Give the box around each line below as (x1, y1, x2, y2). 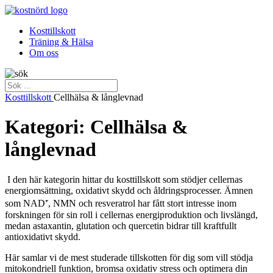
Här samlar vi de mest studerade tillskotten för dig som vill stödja (5, 252, 253, 263)
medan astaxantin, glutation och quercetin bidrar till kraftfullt (5, 220, 236, 231)
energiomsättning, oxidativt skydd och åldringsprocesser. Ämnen (5, 185, 253, 196)
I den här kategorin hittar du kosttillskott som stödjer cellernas (5, 174, 243, 185)
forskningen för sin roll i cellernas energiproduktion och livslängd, (5, 209, 258, 220)
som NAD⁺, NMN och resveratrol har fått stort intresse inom (5, 197, 236, 208)
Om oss (29, 48, 58, 58)
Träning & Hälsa (29, 37, 93, 47)
